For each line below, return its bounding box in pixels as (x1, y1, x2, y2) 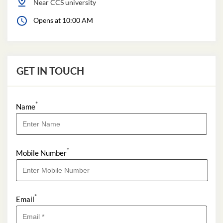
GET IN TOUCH (16, 64, 84, 77)
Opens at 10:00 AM (33, 15, 93, 24)
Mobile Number (16, 148, 67, 157)
